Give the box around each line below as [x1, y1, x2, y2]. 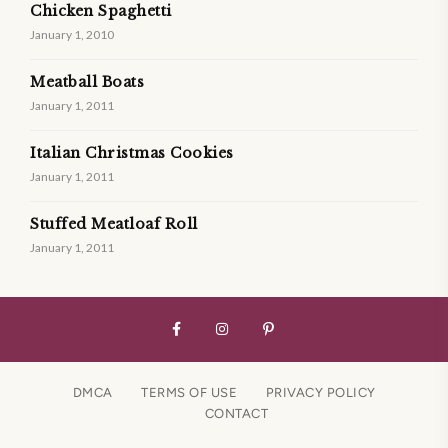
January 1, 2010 [30, 26, 114, 42]
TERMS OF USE [141, 384, 237, 400]
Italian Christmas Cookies [30, 143, 234, 162]
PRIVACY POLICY [265, 384, 376, 400]
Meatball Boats [30, 72, 144, 91]
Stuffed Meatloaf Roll [30, 214, 198, 233]
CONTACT [204, 405, 269, 421]
